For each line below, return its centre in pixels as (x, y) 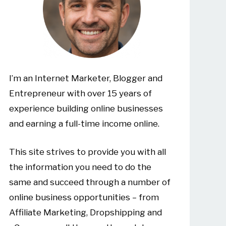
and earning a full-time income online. (84, 124)
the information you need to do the (80, 167)
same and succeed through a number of (90, 182)
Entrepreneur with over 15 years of (80, 94)
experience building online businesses (86, 109)
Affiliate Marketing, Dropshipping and (85, 212)
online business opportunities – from (84, 197)
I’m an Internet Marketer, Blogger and (86, 78)
